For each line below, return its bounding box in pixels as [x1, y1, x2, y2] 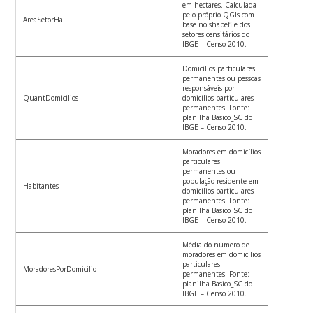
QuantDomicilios [23, 93, 79, 103]
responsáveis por [182, 83, 235, 94]
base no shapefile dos [182, 20, 251, 30]
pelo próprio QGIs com [182, 10, 255, 20]
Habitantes [23, 181, 59, 191]
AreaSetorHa [23, 15, 64, 25]
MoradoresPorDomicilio [23, 264, 97, 275]
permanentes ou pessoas [182, 73, 261, 84]
